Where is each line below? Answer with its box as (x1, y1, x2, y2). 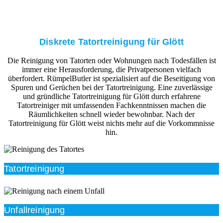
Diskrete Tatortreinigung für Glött (39, 36, 184, 47)
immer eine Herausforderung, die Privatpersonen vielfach (22, 65, 201, 74)
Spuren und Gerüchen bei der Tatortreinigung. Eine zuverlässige (10, 83, 213, 92)
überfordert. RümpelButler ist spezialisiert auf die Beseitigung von (8, 74, 215, 83)
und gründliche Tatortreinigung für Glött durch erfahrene (22, 92, 201, 101)
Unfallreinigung (4, 205, 65, 216)
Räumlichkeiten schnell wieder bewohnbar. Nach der (28, 110, 195, 119)
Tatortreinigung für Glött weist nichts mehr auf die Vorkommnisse (8, 119, 215, 128)
